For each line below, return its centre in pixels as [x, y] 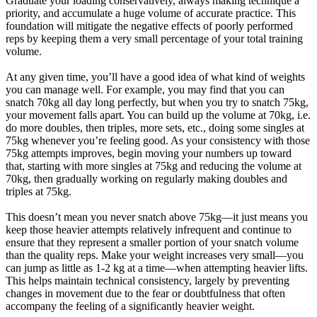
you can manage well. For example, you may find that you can [145, 90]
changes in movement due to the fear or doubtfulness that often [145, 293]
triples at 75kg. [39, 191]
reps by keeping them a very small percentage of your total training [154, 39]
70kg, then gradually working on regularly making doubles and [146, 179]
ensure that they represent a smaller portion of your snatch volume [152, 242]
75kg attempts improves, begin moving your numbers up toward [149, 153]
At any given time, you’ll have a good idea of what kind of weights [155, 77]
